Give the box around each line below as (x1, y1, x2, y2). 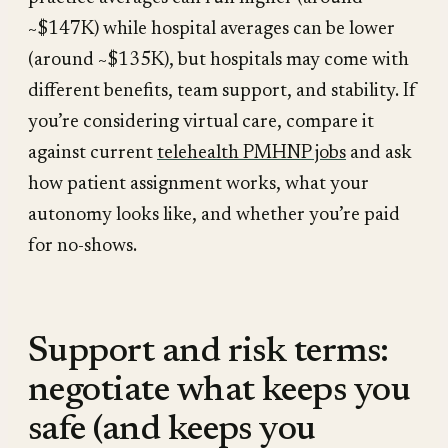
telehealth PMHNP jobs (157, 144, 346, 164)
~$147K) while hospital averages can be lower (28, 20, 395, 40)
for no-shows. (28, 237, 137, 257)
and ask (346, 144, 412, 164)
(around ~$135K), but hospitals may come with (28, 51, 409, 71)
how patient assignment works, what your (28, 175, 369, 195)
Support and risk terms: (28, 335, 389, 372)
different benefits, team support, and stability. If (28, 82, 417, 102)
